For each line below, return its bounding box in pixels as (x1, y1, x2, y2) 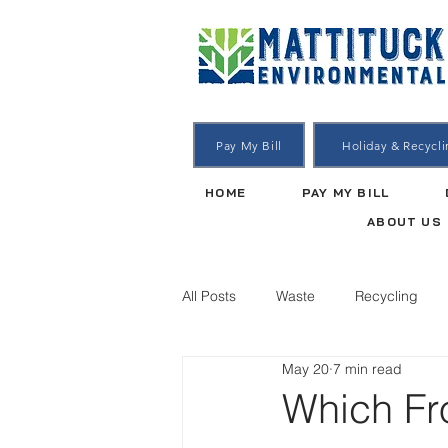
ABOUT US (367, 214, 442, 229)
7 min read (333, 359, 402, 378)
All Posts (182, 286, 236, 305)
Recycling (355, 286, 418, 305)
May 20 (282, 359, 329, 378)
